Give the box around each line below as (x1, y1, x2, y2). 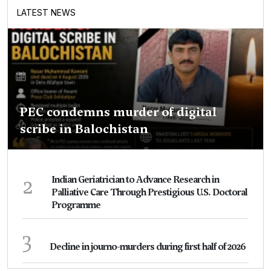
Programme (51, 199, 100, 211)
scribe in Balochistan (20, 120, 148, 137)
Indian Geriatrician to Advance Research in (51, 174, 219, 186)
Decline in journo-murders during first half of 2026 (50, 241, 246, 253)
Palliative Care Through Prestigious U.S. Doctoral (51, 186, 247, 198)
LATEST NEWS (17, 7, 76, 18)
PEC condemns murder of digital (20, 103, 217, 120)
